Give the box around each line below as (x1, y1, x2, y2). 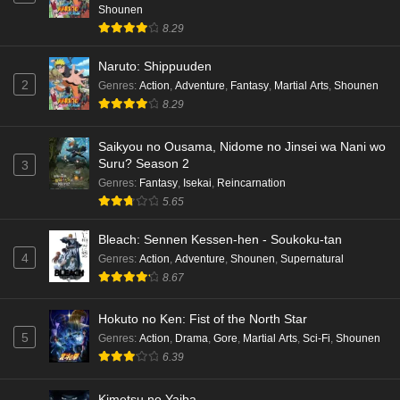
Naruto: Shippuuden (98, 58, 212, 73)
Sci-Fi (303, 332, 330, 346)
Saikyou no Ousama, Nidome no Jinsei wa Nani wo (98, 138, 386, 154)
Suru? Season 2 (98, 155, 189, 171)
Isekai (183, 176, 212, 189)
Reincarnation (217, 176, 286, 189)
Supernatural (280, 252, 344, 265)
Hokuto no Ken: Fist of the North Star (98, 312, 307, 327)
